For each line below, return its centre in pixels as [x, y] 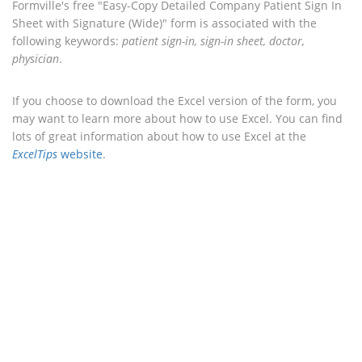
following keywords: [67, 40]
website [80, 154]
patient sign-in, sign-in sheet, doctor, [213, 40]
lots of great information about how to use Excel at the [159, 136]
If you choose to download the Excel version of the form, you [175, 100]
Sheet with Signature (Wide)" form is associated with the [164, 23]
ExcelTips [35, 154]
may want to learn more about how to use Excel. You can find [177, 118]
